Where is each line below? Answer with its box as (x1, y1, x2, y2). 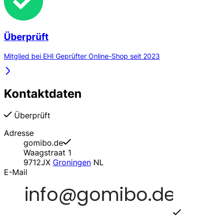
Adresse (4, 128, 34, 138)
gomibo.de (23, 137, 63, 148)
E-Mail (4, 167, 27, 177)
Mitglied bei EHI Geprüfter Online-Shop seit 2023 (4, 52, 160, 61)
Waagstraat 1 (23, 147, 71, 157)
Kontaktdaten (4, 87, 82, 101)
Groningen (53, 157, 91, 167)
